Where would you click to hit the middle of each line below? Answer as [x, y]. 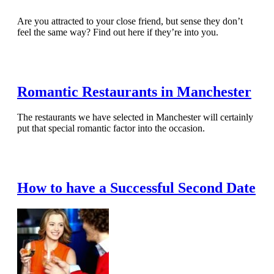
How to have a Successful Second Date [136, 188]
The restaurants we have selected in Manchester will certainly [135, 117]
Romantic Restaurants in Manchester [134, 91]
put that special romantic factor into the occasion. [111, 128]
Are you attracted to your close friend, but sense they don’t [130, 21]
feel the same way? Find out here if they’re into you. [118, 32]
